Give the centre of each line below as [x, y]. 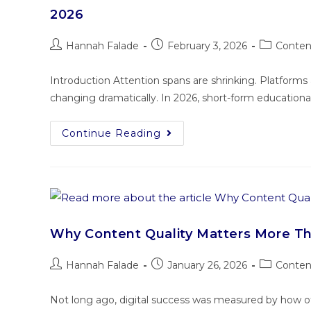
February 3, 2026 [207, 46]
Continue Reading [111, 134]
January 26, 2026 [207, 266]
